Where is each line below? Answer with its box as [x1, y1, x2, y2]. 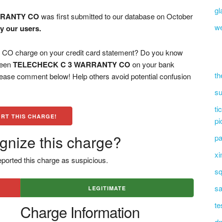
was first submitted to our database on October [39, 11, 193, 21]
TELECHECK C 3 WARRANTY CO [13, 59, 131, 70]
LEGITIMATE [88, 184, 126, 192]
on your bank [130, 59, 175, 69]
